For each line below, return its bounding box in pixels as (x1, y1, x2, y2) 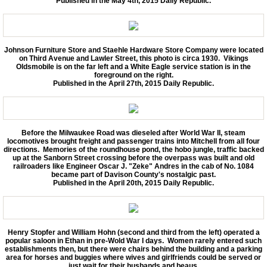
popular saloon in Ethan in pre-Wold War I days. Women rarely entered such (5, 236, 262, 245)
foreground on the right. (94, 71, 173, 80)
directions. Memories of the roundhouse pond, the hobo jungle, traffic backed (3, 145, 264, 154)
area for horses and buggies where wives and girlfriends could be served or (6, 253, 261, 262)
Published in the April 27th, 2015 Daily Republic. (53, 79, 214, 88)
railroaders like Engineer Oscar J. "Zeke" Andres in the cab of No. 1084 (13, 162, 254, 170)
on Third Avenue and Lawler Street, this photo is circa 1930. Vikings (18, 54, 249, 63)
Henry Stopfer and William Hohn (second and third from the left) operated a (7, 228, 260, 237)
